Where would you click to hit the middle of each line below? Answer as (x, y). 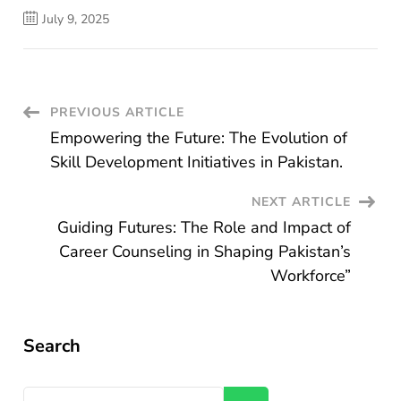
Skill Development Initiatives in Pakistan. (197, 162)
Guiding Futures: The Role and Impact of (204, 228)
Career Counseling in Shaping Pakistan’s (205, 252)
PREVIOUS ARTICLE (118, 113)
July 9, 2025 (76, 20)
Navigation (93, 156)
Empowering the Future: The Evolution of (199, 138)
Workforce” (310, 276)
